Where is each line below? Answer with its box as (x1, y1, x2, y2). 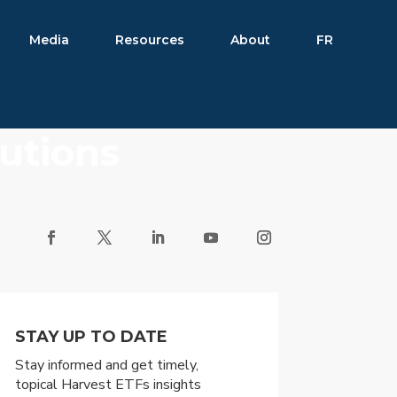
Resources (115, 32, 184, 48)
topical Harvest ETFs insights (14, 374, 201, 394)
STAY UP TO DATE (14, 326, 167, 346)
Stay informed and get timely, (14, 354, 198, 375)
